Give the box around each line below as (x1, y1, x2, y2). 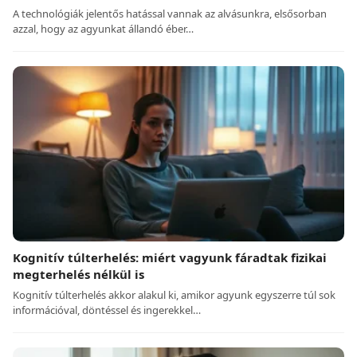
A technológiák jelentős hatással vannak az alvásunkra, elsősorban (13, 6, 327, 22)
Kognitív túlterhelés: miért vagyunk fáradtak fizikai (13, 249, 327, 266)
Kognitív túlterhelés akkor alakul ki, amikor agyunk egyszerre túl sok (13, 288, 335, 303)
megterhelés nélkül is (13, 266, 144, 283)
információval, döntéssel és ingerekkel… (13, 303, 201, 318)
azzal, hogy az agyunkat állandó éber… (13, 22, 194, 37)
